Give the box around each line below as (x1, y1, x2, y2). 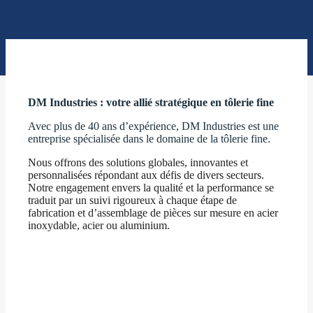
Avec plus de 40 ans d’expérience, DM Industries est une (28, 120, 279, 132)
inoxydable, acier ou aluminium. (28, 219, 170, 231)
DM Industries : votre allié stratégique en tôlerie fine (28, 96, 274, 108)
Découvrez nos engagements (28, 246, 154, 258)
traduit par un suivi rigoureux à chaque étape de (28, 194, 237, 206)
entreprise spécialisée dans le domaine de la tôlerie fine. (28, 133, 270, 145)
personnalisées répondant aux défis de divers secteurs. (28, 169, 264, 181)
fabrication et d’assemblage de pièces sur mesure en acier (28, 207, 278, 219)
